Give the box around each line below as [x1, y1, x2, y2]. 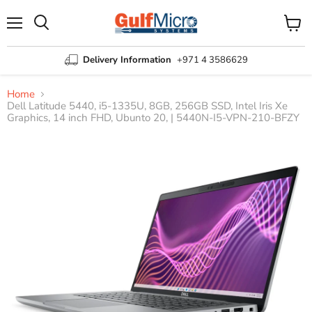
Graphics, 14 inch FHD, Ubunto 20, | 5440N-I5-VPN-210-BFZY [7, 111, 299, 125]
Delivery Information [82, 53, 171, 66]
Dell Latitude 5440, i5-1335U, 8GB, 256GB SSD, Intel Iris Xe [7, 99, 288, 114]
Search [40, 31, 72, 42]
